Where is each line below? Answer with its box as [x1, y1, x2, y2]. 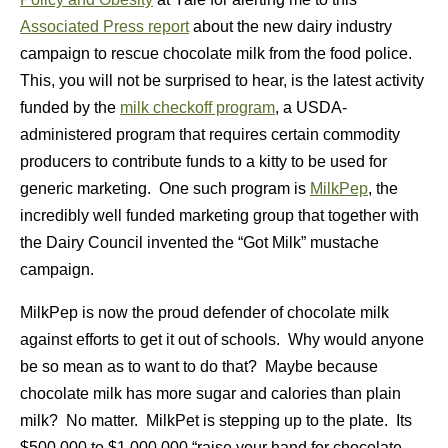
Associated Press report [20, 18, 189, 35]
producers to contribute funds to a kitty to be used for [20, 153, 387, 170]
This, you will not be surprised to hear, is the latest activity [20, 72, 424, 89]
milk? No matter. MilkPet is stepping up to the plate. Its [20, 412, 412, 429]
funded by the [20, 99, 120, 116]
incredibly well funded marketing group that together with [20, 207, 419, 224]
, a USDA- [275, 99, 347, 116]
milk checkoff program [120, 99, 275, 116]
